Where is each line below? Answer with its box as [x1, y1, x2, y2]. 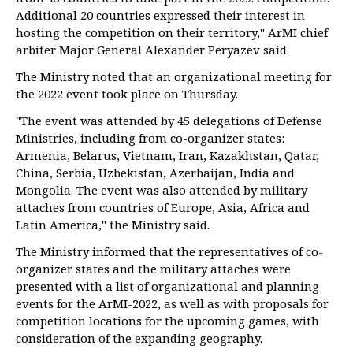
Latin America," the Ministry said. [16, 217, 210, 232]
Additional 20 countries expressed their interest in [16, 7, 305, 23]
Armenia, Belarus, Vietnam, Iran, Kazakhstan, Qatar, [16, 147, 319, 163]
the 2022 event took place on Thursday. [16, 86, 238, 102]
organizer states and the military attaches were [16, 261, 291, 277]
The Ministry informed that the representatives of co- [16, 243, 323, 259]
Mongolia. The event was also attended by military [16, 182, 307, 198]
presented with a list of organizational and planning [16, 278, 319, 294]
